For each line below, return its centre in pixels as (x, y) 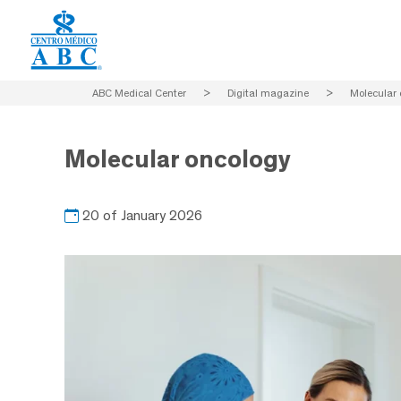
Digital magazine (268, 93)
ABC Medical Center (139, 93)
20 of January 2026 (142, 215)
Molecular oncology (178, 158)
